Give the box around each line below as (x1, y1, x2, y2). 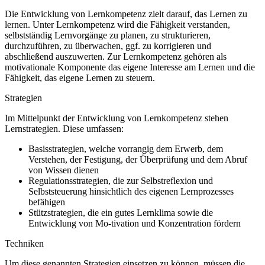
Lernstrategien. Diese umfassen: (5, 124, 124, 134)
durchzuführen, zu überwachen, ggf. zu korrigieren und (5, 41, 211, 51)
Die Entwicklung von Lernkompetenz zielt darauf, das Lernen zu (5, 9, 247, 20)
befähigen (28, 197, 65, 208)
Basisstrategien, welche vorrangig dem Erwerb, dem (28, 144, 223, 154)
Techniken (5, 238, 44, 249)
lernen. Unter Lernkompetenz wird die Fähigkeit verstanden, (5, 20, 230, 30)
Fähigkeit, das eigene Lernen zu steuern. (5, 73, 155, 83)
